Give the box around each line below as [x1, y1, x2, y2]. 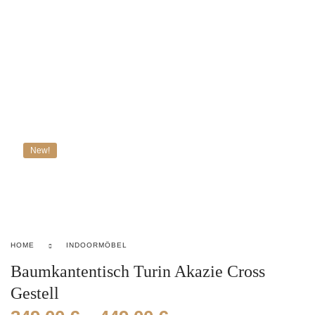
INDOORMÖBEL [66, 241, 127, 249]
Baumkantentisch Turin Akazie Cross [11, 262, 265, 281]
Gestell [11, 284, 59, 302]
